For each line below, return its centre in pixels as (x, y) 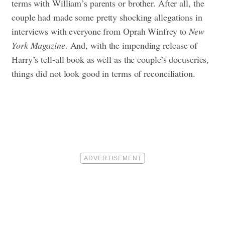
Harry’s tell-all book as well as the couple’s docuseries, (110, 60)
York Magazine (38, 45)
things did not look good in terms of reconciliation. (103, 74)
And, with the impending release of (134, 45)
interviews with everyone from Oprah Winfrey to (99, 31)
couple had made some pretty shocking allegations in (107, 17)
